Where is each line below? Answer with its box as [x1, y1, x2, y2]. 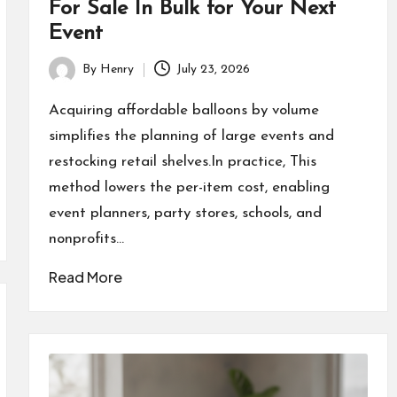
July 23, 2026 [176, 63, 251, 77]
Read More [48, 267, 122, 286]
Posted [47, 73, 87, 87]
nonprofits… [48, 230, 124, 246]
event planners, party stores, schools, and [48, 205, 322, 221]
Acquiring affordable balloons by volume [48, 102, 319, 118]
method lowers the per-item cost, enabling [48, 179, 330, 195]
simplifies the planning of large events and [48, 128, 334, 144]
